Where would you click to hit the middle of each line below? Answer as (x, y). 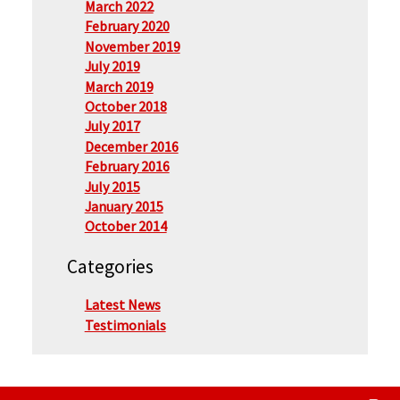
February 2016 (127, 167)
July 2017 (112, 126)
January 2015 (124, 206)
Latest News (122, 305)
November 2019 (132, 46)
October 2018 (125, 106)
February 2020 (127, 26)
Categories (110, 267)
